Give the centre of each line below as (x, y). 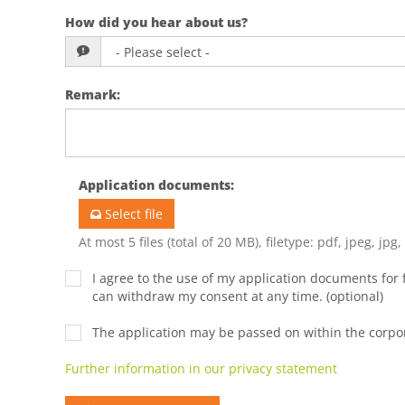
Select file (134, 213)
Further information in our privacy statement (201, 368)
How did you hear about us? (156, 22)
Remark (91, 94)
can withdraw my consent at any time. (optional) (238, 296)
